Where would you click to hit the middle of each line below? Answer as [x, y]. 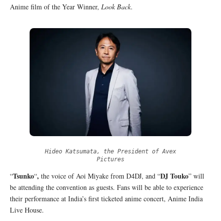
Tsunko [23, 176]
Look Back [116, 7]
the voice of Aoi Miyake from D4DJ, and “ [100, 176]
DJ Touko [174, 176]
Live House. [27, 210]
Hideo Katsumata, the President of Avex [110, 151]
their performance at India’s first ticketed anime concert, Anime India [106, 198]
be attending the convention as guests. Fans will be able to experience [107, 187]
